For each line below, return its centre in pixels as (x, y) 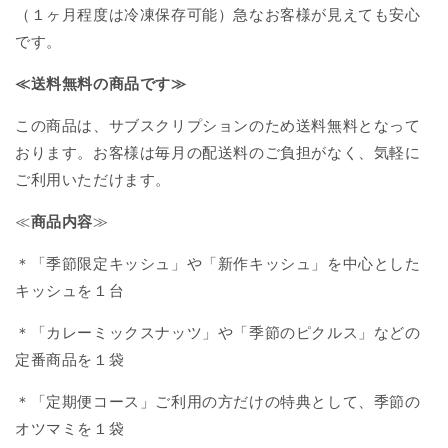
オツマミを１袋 (70, 429)
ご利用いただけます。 (93, 180)
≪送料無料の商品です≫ (101, 84)
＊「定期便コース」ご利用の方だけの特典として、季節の (218, 402)
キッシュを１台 (70, 291)
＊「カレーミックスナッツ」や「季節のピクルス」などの (218, 333)
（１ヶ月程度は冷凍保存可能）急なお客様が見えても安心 (218, 15)
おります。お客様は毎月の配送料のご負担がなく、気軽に (218, 153)
